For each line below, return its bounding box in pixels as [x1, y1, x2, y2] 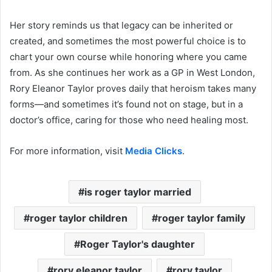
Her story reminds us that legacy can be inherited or [10, 19, 233, 31]
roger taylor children [30, 211, 127, 224]
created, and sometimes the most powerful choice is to [10, 35, 246, 47]
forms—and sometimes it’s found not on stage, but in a [10, 98, 243, 110]
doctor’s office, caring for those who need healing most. [10, 114, 248, 126]
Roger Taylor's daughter [80, 237, 195, 250]
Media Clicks [125, 144, 182, 157]
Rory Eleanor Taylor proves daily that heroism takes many [10, 82, 256, 94]
